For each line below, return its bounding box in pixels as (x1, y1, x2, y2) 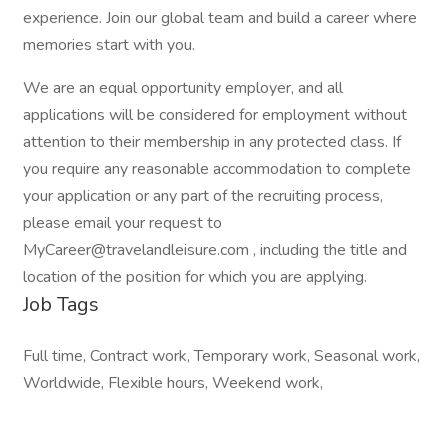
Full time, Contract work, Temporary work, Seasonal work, (23, 345, 420, 367)
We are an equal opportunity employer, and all (23, 77, 343, 99)
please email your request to (23, 212, 222, 234)
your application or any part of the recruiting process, (23, 185, 383, 207)
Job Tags (23, 291, 99, 318)
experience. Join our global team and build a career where (23, 7, 417, 29)
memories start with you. (23, 34, 195, 56)
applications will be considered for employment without (23, 104, 407, 126)
